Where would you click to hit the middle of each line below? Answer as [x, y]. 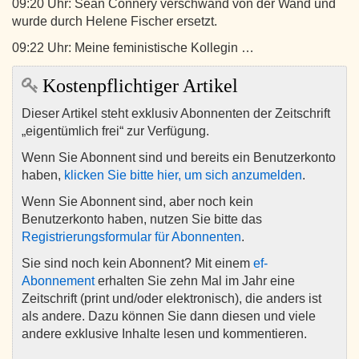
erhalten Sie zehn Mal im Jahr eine [195, 281]
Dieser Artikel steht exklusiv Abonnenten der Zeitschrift [176, 114]
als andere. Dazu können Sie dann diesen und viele [169, 317]
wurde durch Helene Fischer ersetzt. [115, 22]
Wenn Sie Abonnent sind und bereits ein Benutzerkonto [179, 158]
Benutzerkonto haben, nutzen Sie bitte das [142, 220]
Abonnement [58, 281]
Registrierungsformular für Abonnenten [131, 237]
